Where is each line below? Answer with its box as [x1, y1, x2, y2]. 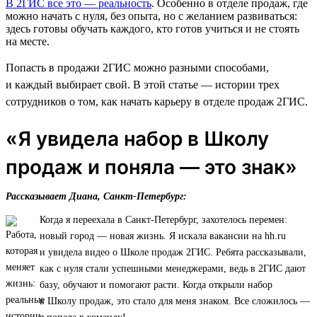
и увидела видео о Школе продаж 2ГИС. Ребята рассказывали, [40, 246, 306, 258]
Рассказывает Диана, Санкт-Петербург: [6, 190, 187, 202]
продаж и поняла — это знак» [6, 154, 297, 179]
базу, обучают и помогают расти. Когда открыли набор [40, 279, 272, 290]
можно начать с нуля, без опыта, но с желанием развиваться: [6, 9, 297, 22]
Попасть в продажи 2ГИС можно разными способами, [6, 61, 269, 74]
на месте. [6, 35, 50, 47]
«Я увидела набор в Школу [6, 126, 269, 151]
